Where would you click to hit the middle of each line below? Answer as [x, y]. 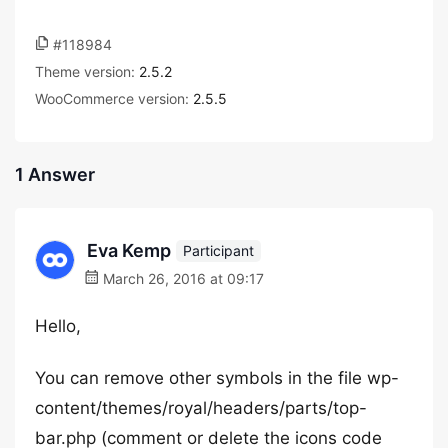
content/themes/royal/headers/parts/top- [201, 408]
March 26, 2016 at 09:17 [181, 278]
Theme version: [87, 71]
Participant [218, 250]
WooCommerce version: [114, 98]
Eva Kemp [129, 250]
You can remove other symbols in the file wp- [217, 378]
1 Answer [55, 174]
